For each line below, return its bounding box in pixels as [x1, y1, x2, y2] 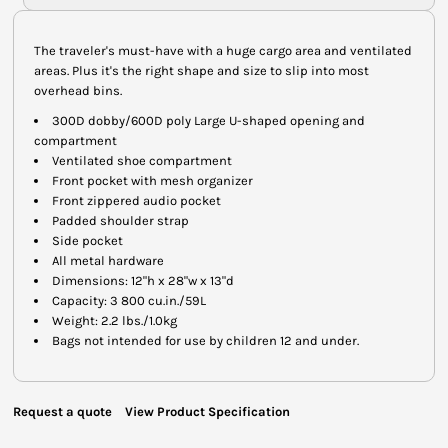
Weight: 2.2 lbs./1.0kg [52, 312, 177, 328]
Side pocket [52, 232, 123, 248]
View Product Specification [125, 403, 290, 419]
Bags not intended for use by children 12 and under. [52, 332, 359, 348]
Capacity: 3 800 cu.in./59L [52, 292, 206, 308]
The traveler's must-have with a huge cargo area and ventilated [34, 42, 412, 58]
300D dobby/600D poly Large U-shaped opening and [52, 112, 365, 128]
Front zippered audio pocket [52, 192, 221, 208]
